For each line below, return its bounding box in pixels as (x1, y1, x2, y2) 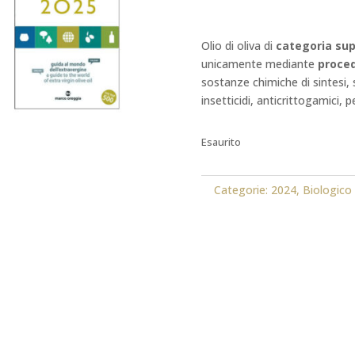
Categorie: (213, 181, 271, 197)
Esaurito (200, 134, 241, 149)
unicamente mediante (200, 56, 318, 72)
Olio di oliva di (200, 38, 276, 54)
